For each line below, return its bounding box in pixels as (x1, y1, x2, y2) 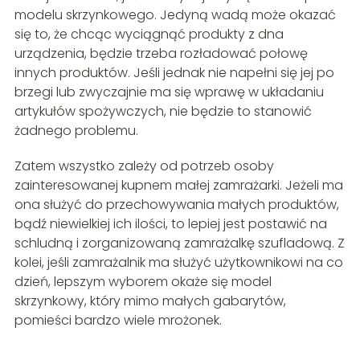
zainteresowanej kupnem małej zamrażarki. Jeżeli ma (14, 175, 343, 194)
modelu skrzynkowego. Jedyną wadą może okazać (14, 5, 336, 24)
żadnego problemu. (14, 121, 138, 140)
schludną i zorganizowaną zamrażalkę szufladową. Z (14, 233, 345, 252)
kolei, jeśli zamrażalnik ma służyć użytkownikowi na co (14, 252, 343, 272)
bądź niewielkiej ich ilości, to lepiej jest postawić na (14, 214, 327, 233)
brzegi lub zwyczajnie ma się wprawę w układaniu (14, 82, 324, 101)
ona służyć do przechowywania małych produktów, (14, 194, 339, 214)
